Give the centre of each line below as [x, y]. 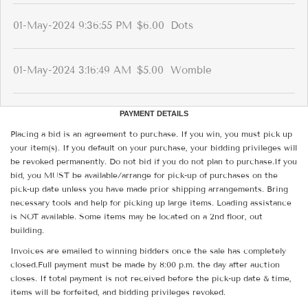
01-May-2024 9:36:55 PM [73, 26]
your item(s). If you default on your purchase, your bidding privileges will [154, 148]
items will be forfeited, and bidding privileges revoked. [118, 292]
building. [27, 230]
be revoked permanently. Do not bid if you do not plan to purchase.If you [154, 162]
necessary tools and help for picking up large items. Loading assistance [151, 203]
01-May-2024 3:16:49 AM [72, 70]
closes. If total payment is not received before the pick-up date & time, [151, 278]
